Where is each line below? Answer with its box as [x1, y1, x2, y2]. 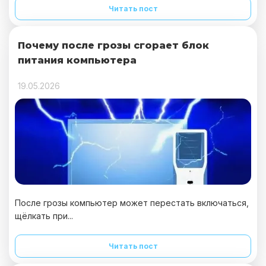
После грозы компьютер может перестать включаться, [15, 198, 249, 208]
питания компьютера [18, 55, 137, 66]
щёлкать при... [15, 211, 73, 221]
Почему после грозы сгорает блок [18, 40, 209, 51]
